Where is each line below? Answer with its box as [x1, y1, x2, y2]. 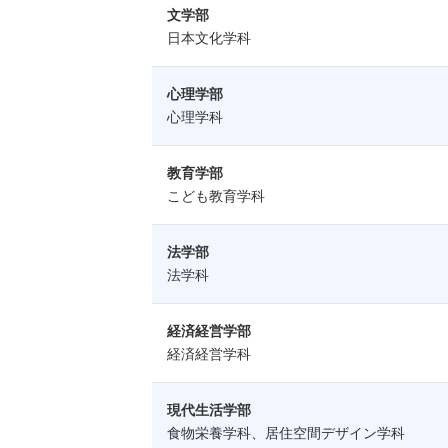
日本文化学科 [167, 30, 251, 46]
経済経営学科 [167, 346, 251, 362]
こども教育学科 [167, 188, 265, 204]
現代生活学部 [167, 402, 251, 418]
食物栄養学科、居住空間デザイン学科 [167, 425, 405, 441]
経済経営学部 [167, 323, 251, 339]
